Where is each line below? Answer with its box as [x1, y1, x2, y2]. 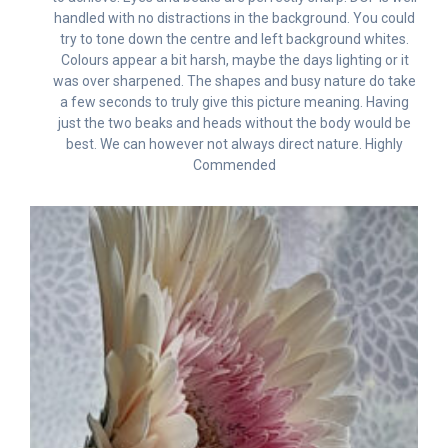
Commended [193, 157, 276, 174]
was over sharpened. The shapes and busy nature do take [53, 73, 416, 90]
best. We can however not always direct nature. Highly [66, 136, 403, 153]
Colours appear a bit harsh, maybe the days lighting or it [60, 52, 409, 69]
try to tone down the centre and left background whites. [60, 31, 409, 48]
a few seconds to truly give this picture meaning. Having [60, 94, 409, 111]
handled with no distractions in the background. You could [54, 10, 415, 27]
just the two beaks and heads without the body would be [58, 115, 411, 132]
